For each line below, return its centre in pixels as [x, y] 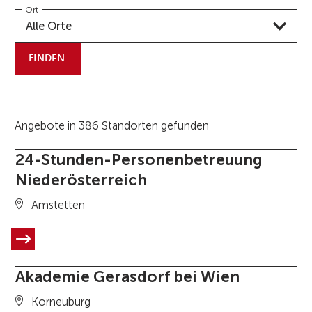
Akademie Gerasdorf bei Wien [127, 276]
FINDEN [47, 58]
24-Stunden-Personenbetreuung [139, 159]
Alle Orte [48, 26]
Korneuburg [59, 302]
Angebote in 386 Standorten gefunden [111, 126]
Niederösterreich [81, 180]
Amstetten [56, 205]
